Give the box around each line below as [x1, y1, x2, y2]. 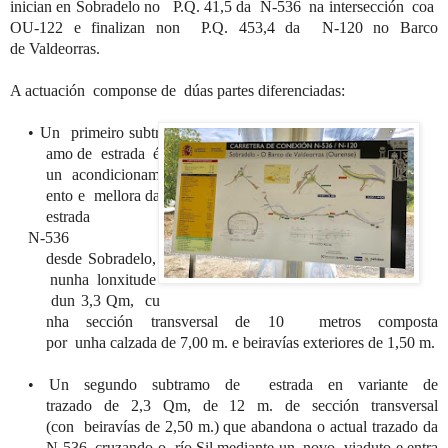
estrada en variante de [269, 375, 439, 393]
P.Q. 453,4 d [201, 18, 294, 36]
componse [93, 81, 157, 99]
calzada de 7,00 [106, 333, 212, 351]
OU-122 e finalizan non [10, 18, 202, 36]
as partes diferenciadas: [200, 81, 345, 99]
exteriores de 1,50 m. [299, 333, 435, 351]
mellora [93, 186, 141, 204]
